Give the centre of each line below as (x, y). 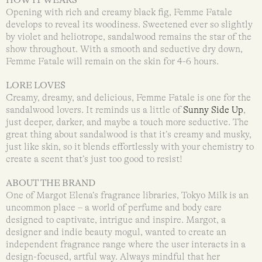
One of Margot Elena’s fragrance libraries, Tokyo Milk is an (127, 195)
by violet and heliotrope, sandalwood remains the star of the (129, 37)
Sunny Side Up (213, 110)
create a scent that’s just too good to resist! (94, 159)
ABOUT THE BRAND (51, 183)
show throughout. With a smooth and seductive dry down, (124, 49)
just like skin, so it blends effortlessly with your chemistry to (130, 146)
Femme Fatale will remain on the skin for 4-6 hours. (112, 61)
